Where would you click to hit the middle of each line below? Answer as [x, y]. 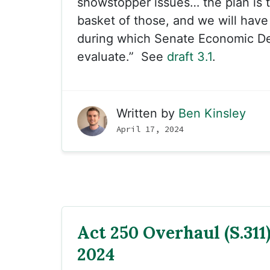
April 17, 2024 [150, 129]
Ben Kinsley [212, 113]
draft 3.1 [190, 57]
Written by [147, 113]
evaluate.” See [122, 57]
